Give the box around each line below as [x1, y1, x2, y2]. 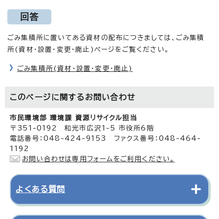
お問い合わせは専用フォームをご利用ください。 [22, 155, 175, 162]
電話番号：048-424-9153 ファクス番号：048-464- [10, 134, 201, 142]
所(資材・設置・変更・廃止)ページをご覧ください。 [7, 45, 169, 53]
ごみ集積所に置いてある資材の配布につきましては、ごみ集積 [7, 34, 205, 41]
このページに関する [10, 93, 85, 101]
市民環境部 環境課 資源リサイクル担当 [10, 114, 137, 121]
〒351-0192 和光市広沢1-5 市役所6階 [10, 124, 154, 131]
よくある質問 [16, 185, 66, 193]
